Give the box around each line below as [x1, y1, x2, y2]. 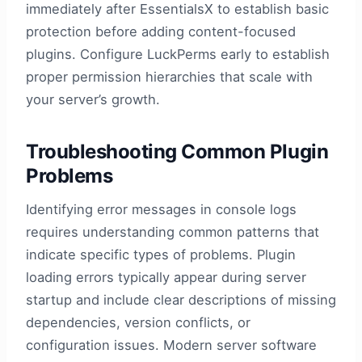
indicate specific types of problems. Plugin [26, 246, 296, 263]
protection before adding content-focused [26, 23, 296, 40]
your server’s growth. [26, 90, 160, 107]
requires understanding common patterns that [26, 223, 319, 240]
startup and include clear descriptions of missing [26, 291, 336, 308]
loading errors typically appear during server [26, 268, 306, 285]
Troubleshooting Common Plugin [26, 139, 329, 163]
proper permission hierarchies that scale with [26, 68, 313, 85]
